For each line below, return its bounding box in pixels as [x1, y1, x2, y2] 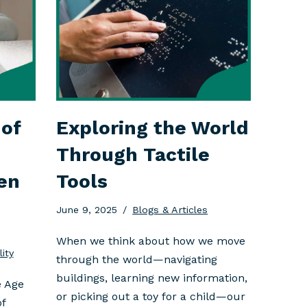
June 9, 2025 [56, 204, 118, 215]
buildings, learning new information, [56, 271, 248, 284]
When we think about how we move [56, 234, 246, 247]
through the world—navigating [56, 252, 218, 266]
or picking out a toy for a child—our [56, 289, 246, 303]
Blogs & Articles [132, 204, 208, 215]
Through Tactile [56, 143, 210, 166]
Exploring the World [56, 116, 249, 139]
